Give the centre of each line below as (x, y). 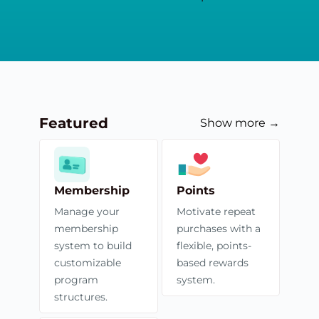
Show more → (240, 122)
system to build (93, 245)
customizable (88, 262)
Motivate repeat (216, 211)
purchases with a (218, 228)
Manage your (87, 211)
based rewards (212, 262)
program (76, 279)
